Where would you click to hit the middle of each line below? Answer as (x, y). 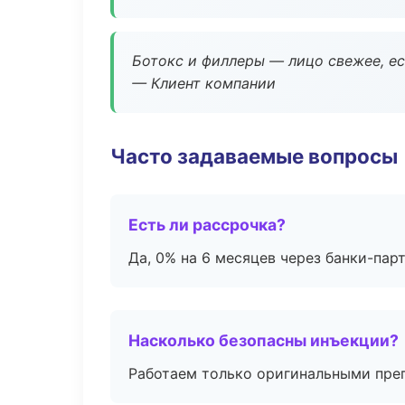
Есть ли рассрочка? (207, 225)
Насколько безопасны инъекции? (264, 340)
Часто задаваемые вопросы (254, 156)
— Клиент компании (204, 83)
